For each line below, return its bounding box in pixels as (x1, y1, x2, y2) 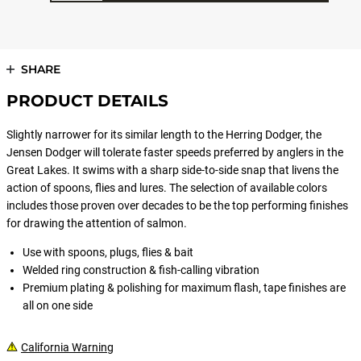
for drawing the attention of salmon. (6, 217, 187, 230)
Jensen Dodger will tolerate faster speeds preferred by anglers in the (6, 146, 343, 159)
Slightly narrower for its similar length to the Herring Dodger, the (6, 128, 322, 141)
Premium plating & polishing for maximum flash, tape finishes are (23, 281, 346, 294)
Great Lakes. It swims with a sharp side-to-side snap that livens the (6, 164, 338, 176)
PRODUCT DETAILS (6, 91, 168, 110)
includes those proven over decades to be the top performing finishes (6, 199, 348, 212)
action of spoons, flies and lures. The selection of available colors (6, 181, 327, 194)
